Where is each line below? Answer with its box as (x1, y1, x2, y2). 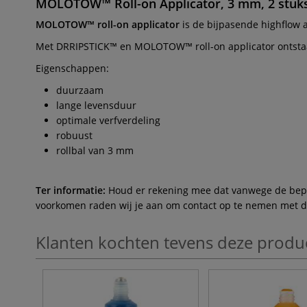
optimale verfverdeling (56, 114, 160, 127)
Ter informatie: (36, 184, 106, 197)
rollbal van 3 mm (56, 144, 134, 157)
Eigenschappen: (36, 62, 109, 75)
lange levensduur (56, 99, 136, 112)
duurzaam (56, 84, 103, 97)
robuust (56, 129, 93, 142)
